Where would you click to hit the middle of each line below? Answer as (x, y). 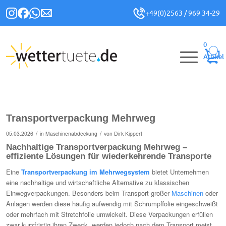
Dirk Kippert (128, 133)
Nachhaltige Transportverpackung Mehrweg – (97, 147)
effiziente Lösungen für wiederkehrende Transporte (109, 156)
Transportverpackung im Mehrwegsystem (86, 172)
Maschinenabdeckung (71, 133)
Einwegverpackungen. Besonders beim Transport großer (89, 193)
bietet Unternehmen (179, 172)
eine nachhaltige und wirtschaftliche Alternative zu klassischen (98, 183)
